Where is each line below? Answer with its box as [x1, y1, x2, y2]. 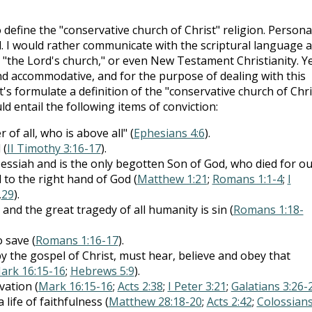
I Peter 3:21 [167, 278, 226, 294]
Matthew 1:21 [136, 171, 208, 187]
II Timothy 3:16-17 [6, 140, 101, 156]
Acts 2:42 [206, 293, 252, 309]
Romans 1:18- [233, 201, 304, 217]
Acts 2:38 [117, 278, 163, 294]
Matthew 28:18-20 [108, 293, 202, 309]
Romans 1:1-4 [212, 171, 283, 187]
